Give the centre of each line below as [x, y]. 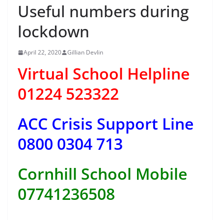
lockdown [54, 31]
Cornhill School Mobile [102, 174]
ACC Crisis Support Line [106, 124]
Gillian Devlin [85, 53]
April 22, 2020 [42, 53]
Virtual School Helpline [104, 74]
